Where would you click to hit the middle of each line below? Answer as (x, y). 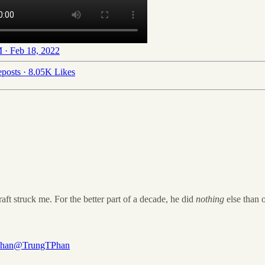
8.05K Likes (52, 72)
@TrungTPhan (42, 245)
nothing (210, 199)
